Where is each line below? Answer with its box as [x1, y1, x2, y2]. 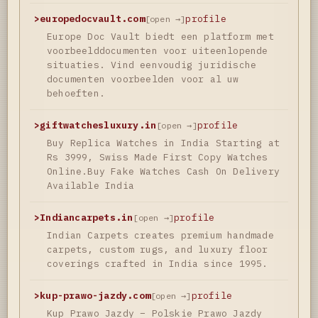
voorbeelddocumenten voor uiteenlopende [47, 44, 268, 57]
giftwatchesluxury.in [40, 119, 157, 131]
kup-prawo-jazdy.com [40, 289, 151, 302]
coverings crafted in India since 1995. [47, 257, 268, 270]
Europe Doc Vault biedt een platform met [47, 30, 274, 43]
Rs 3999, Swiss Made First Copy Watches [47, 150, 268, 163]
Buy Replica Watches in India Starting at [47, 136, 280, 149]
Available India [47, 179, 134, 192]
